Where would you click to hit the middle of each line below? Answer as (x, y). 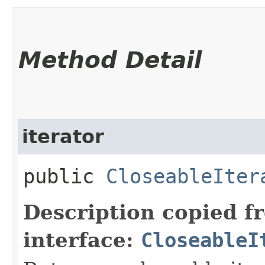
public (64, 176)
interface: (82, 240)
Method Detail (110, 60)
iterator (63, 136)
